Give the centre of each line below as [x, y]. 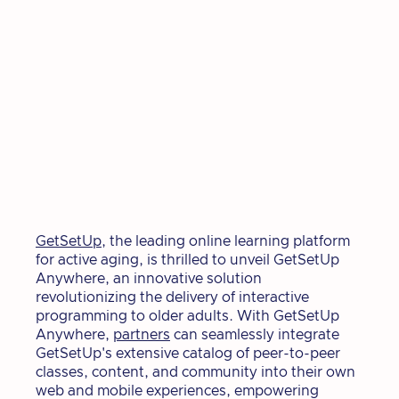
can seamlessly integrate [255, 334]
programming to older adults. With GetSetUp [187, 316]
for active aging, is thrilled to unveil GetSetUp [187, 260]
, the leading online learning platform [226, 241]
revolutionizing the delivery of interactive [172, 297]
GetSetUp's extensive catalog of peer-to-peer [188, 353]
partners [142, 334]
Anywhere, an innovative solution [149, 278]
